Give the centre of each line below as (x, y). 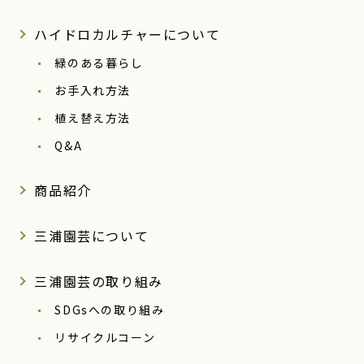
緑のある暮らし (99, 63)
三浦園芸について (92, 236)
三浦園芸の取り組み (99, 282)
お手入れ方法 (93, 91)
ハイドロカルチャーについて (128, 35)
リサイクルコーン (105, 338)
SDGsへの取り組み (110, 310)
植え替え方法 (93, 118)
